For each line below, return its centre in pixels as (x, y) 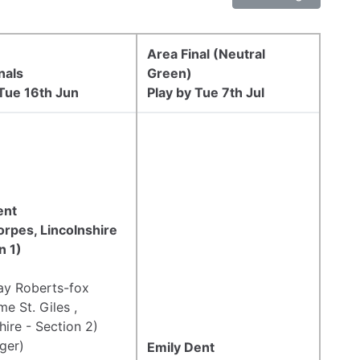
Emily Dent (181, 347)
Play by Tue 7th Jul (206, 92)
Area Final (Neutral (206, 53)
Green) (170, 73)
